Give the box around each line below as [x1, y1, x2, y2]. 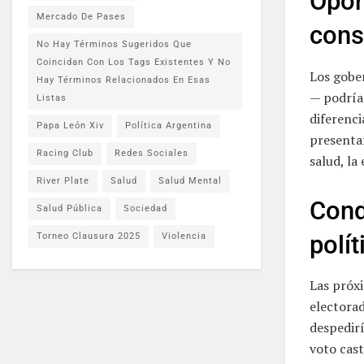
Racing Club [37, 148, 93, 158]
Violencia [162, 231, 206, 241]
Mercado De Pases [37, 11, 126, 22]
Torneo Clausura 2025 [37, 231, 141, 241]
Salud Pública [37, 203, 102, 214]
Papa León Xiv [37, 120, 104, 131]
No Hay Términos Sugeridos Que [37, 39, 192, 50]
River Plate [37, 175, 89, 186]
